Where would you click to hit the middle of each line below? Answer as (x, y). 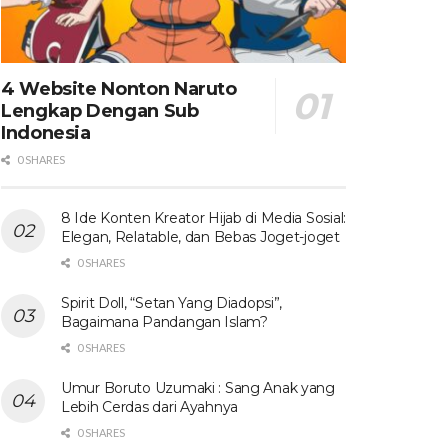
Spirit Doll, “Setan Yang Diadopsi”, (172, 302)
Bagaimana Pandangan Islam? (164, 321)
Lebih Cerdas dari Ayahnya (150, 406)
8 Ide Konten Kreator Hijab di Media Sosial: (203, 217)
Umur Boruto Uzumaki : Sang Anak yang (198, 387)
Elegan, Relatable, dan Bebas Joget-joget (200, 236)
